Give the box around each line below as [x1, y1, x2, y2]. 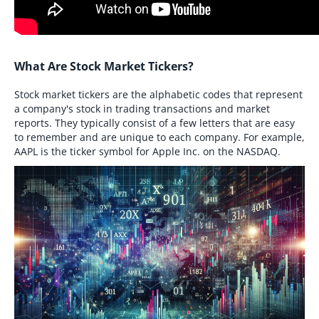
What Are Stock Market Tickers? [14, 58, 194, 74]
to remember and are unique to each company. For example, [14, 130, 305, 144]
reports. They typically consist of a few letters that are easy [14, 116, 295, 130]
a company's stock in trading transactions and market [14, 102, 270, 115]
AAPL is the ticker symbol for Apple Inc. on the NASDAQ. [14, 145, 281, 158]
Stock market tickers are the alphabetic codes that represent [14, 88, 303, 101]
